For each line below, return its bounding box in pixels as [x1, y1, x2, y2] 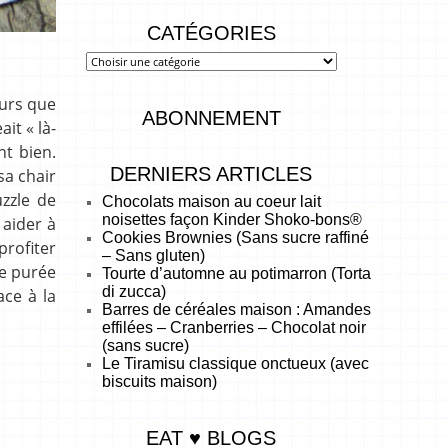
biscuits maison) [101, 372, 217, 390]
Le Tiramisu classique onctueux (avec [101, 354, 369, 372]
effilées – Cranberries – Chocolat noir [101, 318, 366, 336]
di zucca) [101, 282, 166, 300]
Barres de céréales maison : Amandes [101, 300, 371, 318]
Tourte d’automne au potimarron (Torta [101, 264, 371, 282]
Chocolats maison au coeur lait [101, 192, 321, 210]
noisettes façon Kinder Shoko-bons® [101, 210, 362, 228]
